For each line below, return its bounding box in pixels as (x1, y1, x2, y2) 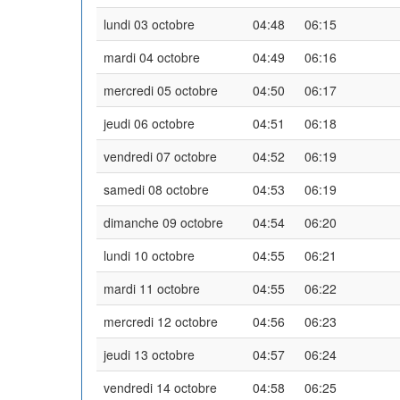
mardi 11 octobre (104, 279, 200, 297)
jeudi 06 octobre (104, 113, 195, 132)
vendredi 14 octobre (104, 378, 217, 396)
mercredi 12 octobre (104, 312, 218, 330)
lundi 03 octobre (104, 14, 195, 33)
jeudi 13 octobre (104, 345, 195, 363)
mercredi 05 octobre (104, 80, 218, 99)
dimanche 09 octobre (104, 212, 223, 231)
